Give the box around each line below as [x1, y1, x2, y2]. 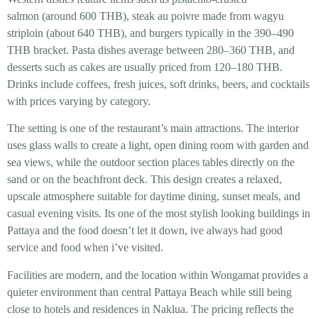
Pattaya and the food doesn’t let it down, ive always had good [7, 224, 283, 237]
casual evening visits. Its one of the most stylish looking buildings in [7, 207, 310, 220]
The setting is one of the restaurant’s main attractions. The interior [7, 122, 299, 135]
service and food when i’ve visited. [7, 241, 163, 254]
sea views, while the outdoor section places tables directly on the [7, 156, 295, 169]
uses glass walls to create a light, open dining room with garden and [7, 139, 309, 152]
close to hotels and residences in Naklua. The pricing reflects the [7, 302, 294, 315]
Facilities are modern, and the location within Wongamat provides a [7, 268, 308, 281]
